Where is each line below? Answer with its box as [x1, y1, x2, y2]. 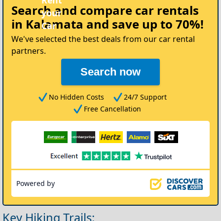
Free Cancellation [84, 104, 141, 114]
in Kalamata [11, 16, 83, 33]
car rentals [135, 2, 199, 19]
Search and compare [11, 2, 135, 19]
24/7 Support [124, 92, 167, 102]
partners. [11, 45, 46, 57]
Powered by [16, 179, 55, 188]
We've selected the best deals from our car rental [11, 34, 195, 45]
